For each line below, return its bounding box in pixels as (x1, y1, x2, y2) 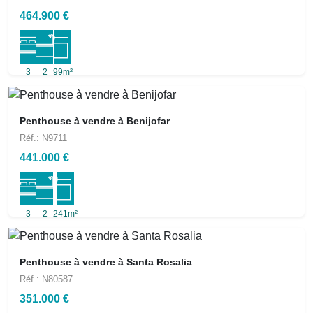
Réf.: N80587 (20, 274, 73, 285)
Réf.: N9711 (20, 132, 67, 143)
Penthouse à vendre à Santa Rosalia (20, 256, 192, 268)
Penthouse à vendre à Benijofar (20, 115, 170, 126)
